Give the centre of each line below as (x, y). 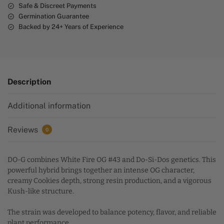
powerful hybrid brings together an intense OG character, (101, 170)
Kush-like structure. (41, 191)
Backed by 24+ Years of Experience (71, 26)
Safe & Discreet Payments (57, 5)
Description (29, 82)
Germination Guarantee (54, 16)
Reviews (24, 129)
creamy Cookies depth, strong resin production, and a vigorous (109, 181)
